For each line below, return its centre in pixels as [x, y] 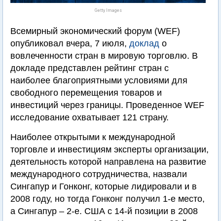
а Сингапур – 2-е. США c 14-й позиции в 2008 [104, 211]
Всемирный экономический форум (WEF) [95, 31]
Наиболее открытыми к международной [93, 137]
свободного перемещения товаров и [86, 93]
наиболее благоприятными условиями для [99, 80]
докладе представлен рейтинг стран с [90, 68]
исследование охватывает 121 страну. [90, 117]
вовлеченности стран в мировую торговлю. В [104, 56]
